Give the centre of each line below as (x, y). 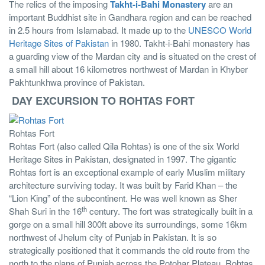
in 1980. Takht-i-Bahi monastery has (180, 43)
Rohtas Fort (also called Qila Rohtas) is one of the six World (124, 146)
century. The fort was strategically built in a (170, 211)
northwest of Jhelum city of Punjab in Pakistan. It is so (113, 237)
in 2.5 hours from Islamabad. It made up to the (98, 30)
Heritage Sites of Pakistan (59, 43)
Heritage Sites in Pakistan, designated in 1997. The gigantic (123, 159)
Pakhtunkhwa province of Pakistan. (77, 82)
